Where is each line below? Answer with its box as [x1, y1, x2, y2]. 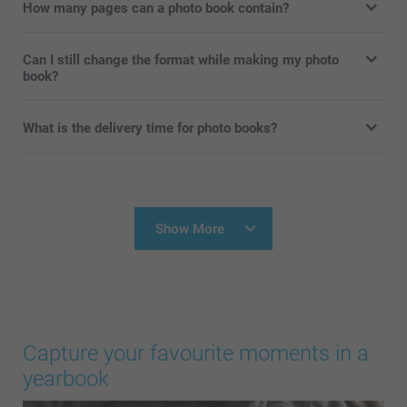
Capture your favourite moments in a [23, 341, 369, 367]
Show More [155, 220, 224, 237]
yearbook [23, 366, 109, 392]
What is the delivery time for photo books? [23, 120, 277, 137]
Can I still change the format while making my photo [23, 52, 339, 69]
